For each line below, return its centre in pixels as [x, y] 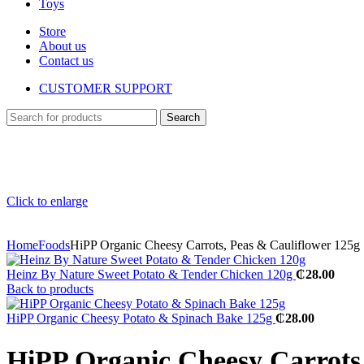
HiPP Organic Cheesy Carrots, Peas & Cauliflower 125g [215, 245]
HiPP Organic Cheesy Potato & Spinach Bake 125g [141, 318]
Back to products [50, 289]
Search [183, 117]
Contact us [66, 61]
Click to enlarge [47, 201]
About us [63, 46]
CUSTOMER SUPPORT [106, 88]
